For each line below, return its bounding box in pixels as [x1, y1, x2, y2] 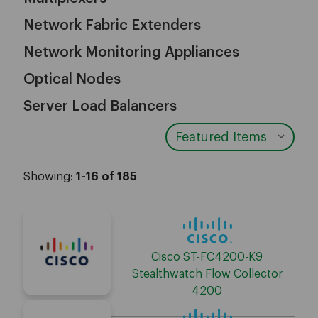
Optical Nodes [23, 72, 121, 87]
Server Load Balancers [23, 99, 177, 114]
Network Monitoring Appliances [23, 45, 239, 60]
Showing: [23, 171, 76, 182]
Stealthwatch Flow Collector [131, 268, 283, 280]
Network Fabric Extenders [23, 18, 201, 33]
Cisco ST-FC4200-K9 [151, 251, 263, 263]
